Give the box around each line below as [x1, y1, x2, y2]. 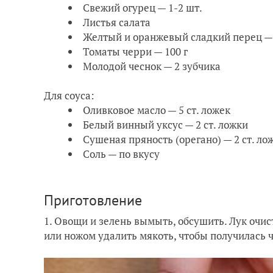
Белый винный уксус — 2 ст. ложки [83, 117, 248, 132]
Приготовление [44, 190, 142, 210]
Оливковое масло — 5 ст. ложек [83, 102, 230, 117]
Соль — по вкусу [83, 146, 160, 161]
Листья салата [83, 15, 151, 29]
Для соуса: [44, 88, 97, 102]
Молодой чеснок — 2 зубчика [83, 58, 221, 73]
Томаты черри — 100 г [83, 44, 190, 58]
